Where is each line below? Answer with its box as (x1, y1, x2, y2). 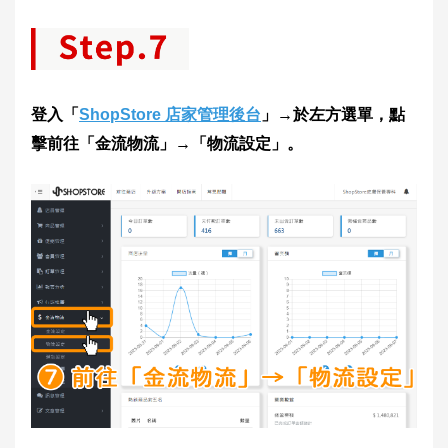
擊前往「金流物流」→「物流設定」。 (31, 135, 303, 153)
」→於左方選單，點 (261, 106, 405, 124)
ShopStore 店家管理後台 (79, 106, 261, 124)
